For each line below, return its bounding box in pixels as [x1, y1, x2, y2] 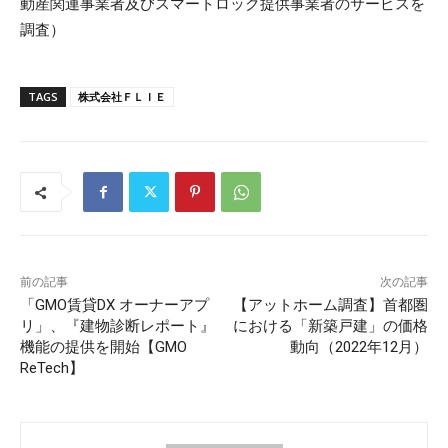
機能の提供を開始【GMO [20, 338, 187, 357]
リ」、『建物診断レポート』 [20, 317, 215, 336]
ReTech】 [20, 359, 84, 378]
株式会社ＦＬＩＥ [78, 89, 166, 105]
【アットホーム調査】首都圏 [232, 296, 428, 315]
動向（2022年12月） [289, 338, 428, 357]
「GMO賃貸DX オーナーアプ [20, 296, 209, 315]
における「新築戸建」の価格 [232, 317, 428, 336]
